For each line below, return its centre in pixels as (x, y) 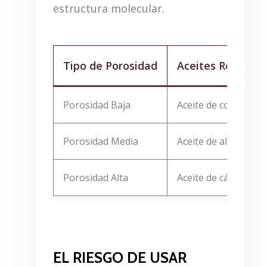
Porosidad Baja (97, 105)
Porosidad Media (101, 141)
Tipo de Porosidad (111, 65)
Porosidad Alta (96, 177)
